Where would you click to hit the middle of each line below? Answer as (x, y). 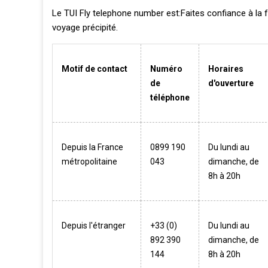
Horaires (226, 69)
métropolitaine (89, 162)
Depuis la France (92, 147)
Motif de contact (95, 69)
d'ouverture (231, 83)
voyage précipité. (85, 28)
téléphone (170, 98)
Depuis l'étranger (94, 226)
